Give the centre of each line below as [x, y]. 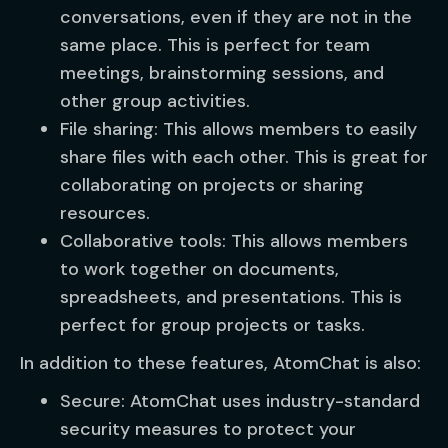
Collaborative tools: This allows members [234, 241]
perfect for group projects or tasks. [212, 325]
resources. [105, 213]
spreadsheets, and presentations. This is [231, 297]
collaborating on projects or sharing [212, 185]
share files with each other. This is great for [244, 157]
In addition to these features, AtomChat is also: [220, 363]
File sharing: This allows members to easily [238, 129]
